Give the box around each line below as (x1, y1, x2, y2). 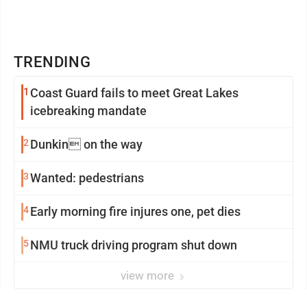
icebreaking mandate (30, 103, 147, 118)
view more (121, 269, 177, 282)
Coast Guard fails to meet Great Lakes (30, 86, 238, 100)
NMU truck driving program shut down (30, 238, 237, 252)
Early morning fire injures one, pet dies (30, 204, 241, 219)
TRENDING (14, 53, 92, 71)
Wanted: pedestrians (30, 171, 144, 185)
